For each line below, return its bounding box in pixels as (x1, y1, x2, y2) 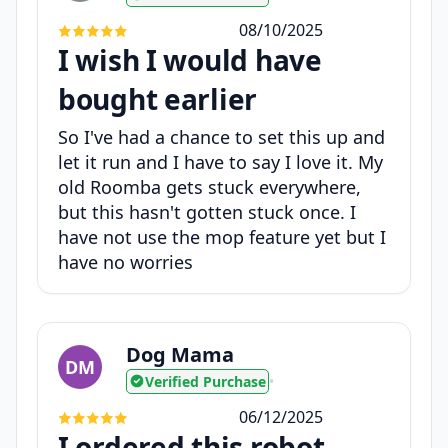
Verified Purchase (145, 371, 266, 391)
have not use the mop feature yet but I (58, 224, 386, 249)
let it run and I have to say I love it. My (58, 149, 383, 174)
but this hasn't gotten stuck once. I (58, 199, 356, 224)
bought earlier (58, 79, 258, 118)
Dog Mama (126, 340, 234, 368)
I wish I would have (58, 40, 322, 79)
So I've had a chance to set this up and (58, 124, 385, 149)
